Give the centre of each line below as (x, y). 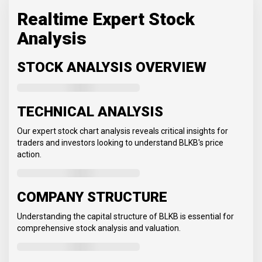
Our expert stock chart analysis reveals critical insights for (123, 131)
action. (29, 155)
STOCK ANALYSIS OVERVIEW (112, 68)
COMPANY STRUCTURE (92, 197)
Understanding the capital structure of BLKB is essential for (125, 217)
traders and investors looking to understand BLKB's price (120, 143)
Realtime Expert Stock (106, 19)
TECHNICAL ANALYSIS (90, 112)
